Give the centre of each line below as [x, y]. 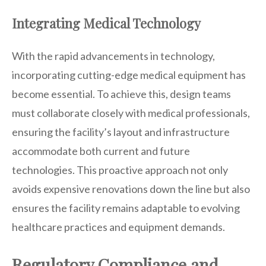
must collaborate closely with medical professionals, [131, 113]
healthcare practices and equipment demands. [118, 227]
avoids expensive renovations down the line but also [131, 189]
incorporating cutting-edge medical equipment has [129, 75]
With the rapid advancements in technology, [113, 56]
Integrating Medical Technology [106, 23]
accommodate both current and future [101, 151]
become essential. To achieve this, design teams [121, 94]
